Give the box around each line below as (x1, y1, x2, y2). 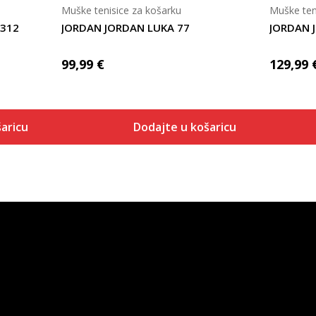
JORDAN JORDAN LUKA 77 (61, 20, 190, 35)
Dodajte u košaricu (133, 119, 236, 135)
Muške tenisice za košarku (61, 4, 181, 17)
